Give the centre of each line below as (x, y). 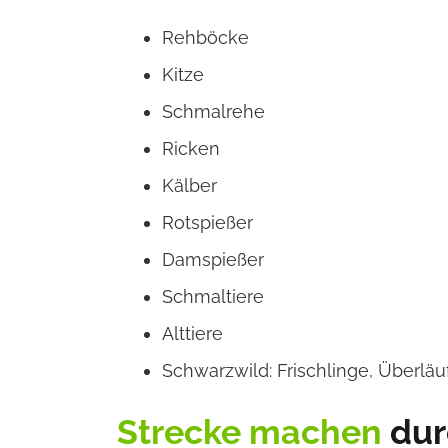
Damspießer (213, 260)
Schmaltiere (213, 297)
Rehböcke (205, 38)
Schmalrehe (213, 112)
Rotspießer (207, 223)
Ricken (191, 149)
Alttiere (192, 334)
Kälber (189, 186)
